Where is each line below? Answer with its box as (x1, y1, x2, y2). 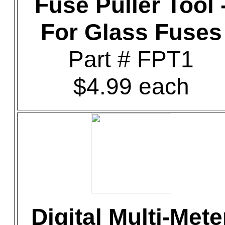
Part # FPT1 (68, 46, 194, 72)
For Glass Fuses (40, 19, 222, 45)
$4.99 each (73, 73, 189, 99)
